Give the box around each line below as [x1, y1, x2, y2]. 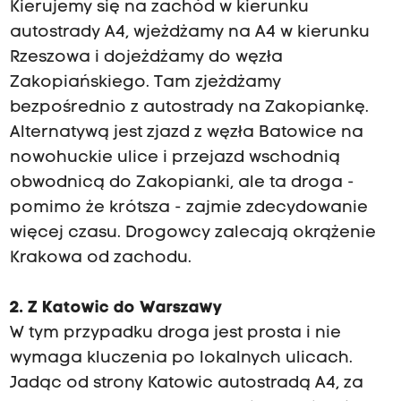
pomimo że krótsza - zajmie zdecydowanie [9, 199, 368, 217]
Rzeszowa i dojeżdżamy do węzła [9, 48, 283, 66]
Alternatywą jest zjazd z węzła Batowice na [9, 124, 363, 141]
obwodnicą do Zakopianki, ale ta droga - [9, 174, 354, 192]
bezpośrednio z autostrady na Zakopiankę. [9, 98, 369, 116]
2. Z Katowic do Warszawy [9, 299, 222, 317]
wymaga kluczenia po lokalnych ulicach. [9, 349, 353, 367]
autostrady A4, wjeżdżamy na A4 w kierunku [9, 23, 370, 41]
